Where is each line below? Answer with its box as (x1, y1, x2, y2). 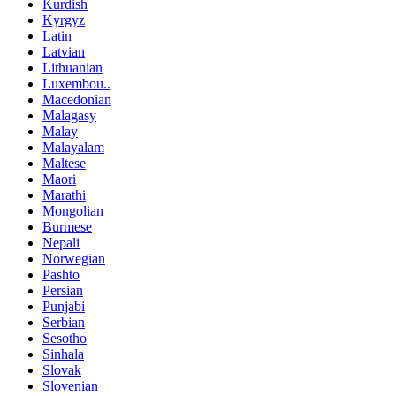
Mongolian (42, 202, 103, 218)
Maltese (42, 155, 86, 171)
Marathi (42, 187, 86, 202)
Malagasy (42, 107, 96, 123)
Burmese (42, 218, 92, 234)
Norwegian (42, 250, 105, 266)
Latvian (42, 43, 85, 59)
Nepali (42, 234, 80, 250)
